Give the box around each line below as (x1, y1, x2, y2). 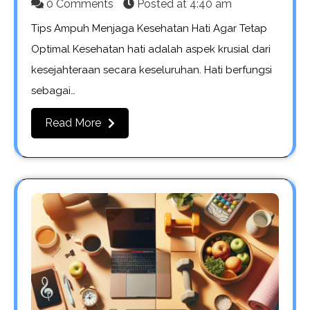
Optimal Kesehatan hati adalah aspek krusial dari (31, 42, 271, 55)
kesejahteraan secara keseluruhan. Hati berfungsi (31, 63, 272, 76)
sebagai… (31, 84, 75, 97)
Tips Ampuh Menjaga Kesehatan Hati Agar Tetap (31, 21, 267, 35)
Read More (45, 116, 101, 129)
